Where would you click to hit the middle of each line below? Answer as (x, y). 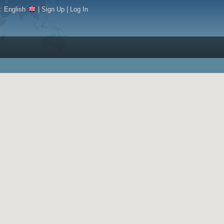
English (15, 9)
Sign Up (53, 9)
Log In (79, 9)
